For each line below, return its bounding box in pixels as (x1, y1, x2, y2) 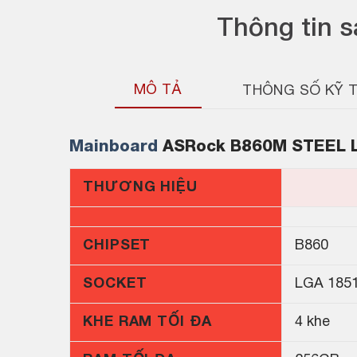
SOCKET (83, 277, 147, 292)
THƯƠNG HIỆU (83, 181, 198, 195)
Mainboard (69, 140, 158, 155)
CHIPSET (83, 239, 151, 253)
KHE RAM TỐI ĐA (83, 316, 212, 330)
